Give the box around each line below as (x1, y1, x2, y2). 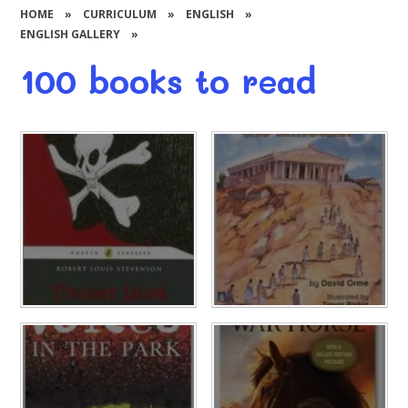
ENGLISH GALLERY (20, 26, 121, 42)
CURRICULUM (83, 6, 158, 22)
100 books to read (20, 59, 317, 103)
